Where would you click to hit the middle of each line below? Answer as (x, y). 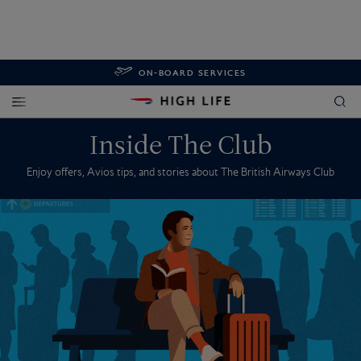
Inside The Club (180, 145)
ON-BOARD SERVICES (193, 73)
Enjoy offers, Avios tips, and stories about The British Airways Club (180, 171)
